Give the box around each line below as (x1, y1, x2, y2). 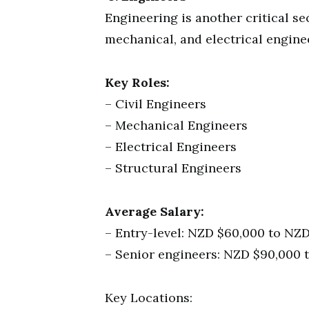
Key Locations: (105, 290, 192, 306)
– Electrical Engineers (105, 139, 237, 154)
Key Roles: (105, 74, 170, 90)
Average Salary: (105, 203, 204, 219)
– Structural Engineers (105, 160, 241, 176)
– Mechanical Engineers (105, 117, 248, 133)
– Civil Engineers (105, 96, 206, 112)
